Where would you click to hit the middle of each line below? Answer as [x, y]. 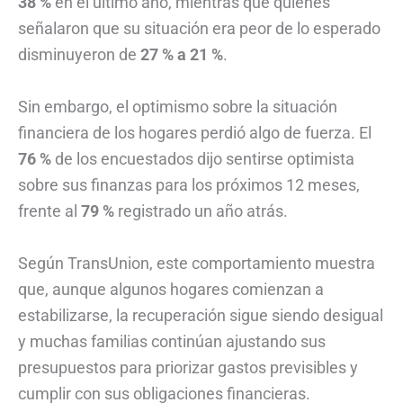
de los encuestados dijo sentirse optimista [203, 158]
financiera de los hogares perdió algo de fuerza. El [195, 132]
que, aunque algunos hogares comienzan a [171, 289]
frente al [49, 210]
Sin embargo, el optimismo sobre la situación [178, 106]
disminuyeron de [79, 55]
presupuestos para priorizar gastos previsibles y [188, 367]
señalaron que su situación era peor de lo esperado [199, 29]
